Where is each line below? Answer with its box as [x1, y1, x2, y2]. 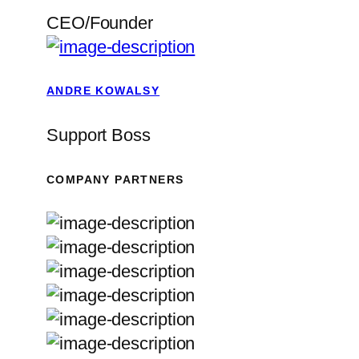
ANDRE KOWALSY [46, 84, 160, 98]
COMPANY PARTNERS [46, 172, 184, 186]
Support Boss [46, 124, 151, 145]
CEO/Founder [46, 12, 153, 33]
